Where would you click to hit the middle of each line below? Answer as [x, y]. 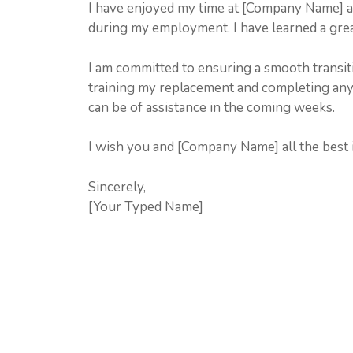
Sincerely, [117, 187]
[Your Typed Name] [146, 206]
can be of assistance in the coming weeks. [212, 107]
